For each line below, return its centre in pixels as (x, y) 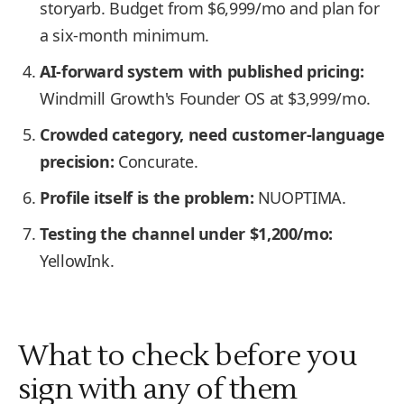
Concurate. (156, 161)
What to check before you (187, 356)
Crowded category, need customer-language (212, 134)
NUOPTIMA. (300, 197)
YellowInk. (77, 261)
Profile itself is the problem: (147, 197)
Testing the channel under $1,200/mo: (187, 234)
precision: (77, 161)
